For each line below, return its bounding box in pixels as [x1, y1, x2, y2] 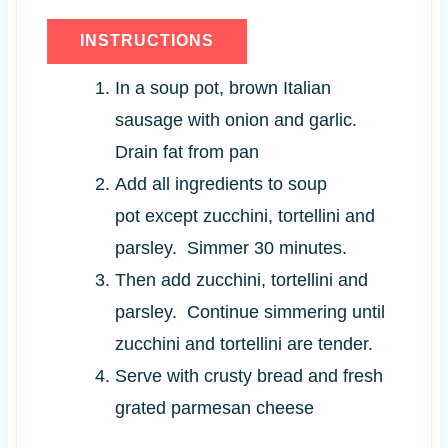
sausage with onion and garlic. [114, 110, 362, 131]
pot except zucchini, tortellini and [114, 206, 375, 227]
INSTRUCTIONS [79, 32, 214, 50]
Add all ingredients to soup [114, 174, 327, 195]
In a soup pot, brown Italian [114, 78, 331, 99]
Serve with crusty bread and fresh [114, 366, 383, 387]
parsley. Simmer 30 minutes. [114, 238, 347, 259]
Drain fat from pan [114, 142, 259, 163]
